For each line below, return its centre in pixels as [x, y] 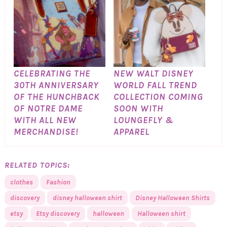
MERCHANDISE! [46, 131]
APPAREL [131, 131]
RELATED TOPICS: [37, 165]
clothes [21, 182]
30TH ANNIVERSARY [56, 85]
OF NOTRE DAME [48, 108]
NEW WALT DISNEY [153, 73]
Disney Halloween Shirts [172, 198]
